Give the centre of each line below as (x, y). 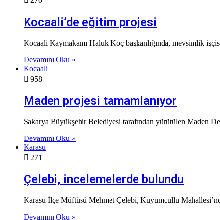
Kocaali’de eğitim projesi (90, 22)
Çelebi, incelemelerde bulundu (104, 179)
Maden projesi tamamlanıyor (100, 100)
